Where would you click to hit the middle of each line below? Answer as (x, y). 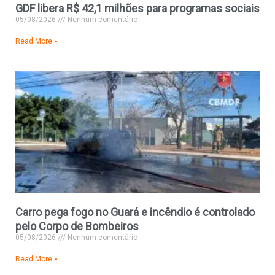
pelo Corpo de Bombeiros (77, 227)
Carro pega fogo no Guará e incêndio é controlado (135, 212)
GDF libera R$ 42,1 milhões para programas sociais (137, 9)
